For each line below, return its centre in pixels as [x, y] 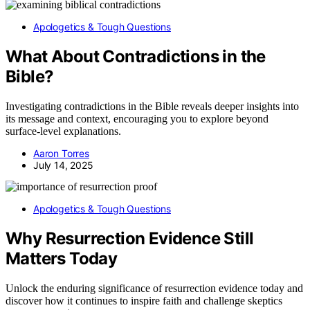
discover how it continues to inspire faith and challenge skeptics [144, 300]
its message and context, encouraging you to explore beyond [137, 118]
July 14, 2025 [63, 165]
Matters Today [62, 258]
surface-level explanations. [63, 131]
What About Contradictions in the [136, 57]
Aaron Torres [61, 153]
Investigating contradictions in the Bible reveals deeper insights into [152, 106]
